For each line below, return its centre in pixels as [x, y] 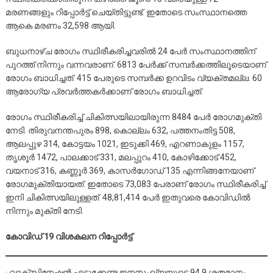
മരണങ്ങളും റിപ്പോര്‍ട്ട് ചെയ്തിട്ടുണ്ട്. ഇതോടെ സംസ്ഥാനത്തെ [126, 12]
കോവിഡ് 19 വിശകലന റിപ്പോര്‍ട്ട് [69, 236]
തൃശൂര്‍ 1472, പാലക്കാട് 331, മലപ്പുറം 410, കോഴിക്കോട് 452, [121, 157]
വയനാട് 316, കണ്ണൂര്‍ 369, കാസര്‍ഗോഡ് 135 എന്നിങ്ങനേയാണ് [129, 170]
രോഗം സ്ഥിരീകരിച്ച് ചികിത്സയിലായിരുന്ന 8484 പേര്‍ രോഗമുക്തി [133, 117]
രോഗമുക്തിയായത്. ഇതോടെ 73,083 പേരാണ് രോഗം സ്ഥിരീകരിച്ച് [135, 184]
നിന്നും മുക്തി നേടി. [44, 211]
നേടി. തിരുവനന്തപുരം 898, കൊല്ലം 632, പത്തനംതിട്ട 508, [120, 130]
